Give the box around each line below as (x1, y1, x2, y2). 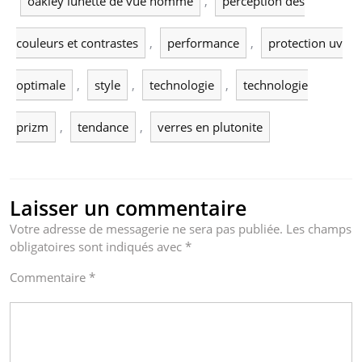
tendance (78, 118, 128, 135)
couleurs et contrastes (16, 34, 138, 51)
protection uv (268, 34, 343, 51)
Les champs (286, 220, 351, 237)
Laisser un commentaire (10, 193, 246, 221)
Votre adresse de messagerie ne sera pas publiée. (10, 220, 283, 237)
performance (167, 34, 239, 51)
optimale (16, 76, 65, 93)
